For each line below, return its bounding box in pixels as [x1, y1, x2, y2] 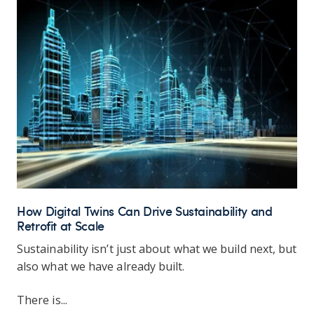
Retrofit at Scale [17, 216, 104, 234]
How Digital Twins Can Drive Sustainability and [17, 201, 273, 219]
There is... [17, 292, 67, 308]
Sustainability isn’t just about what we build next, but [17, 241, 297, 257]
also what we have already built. [17, 259, 188, 275]
